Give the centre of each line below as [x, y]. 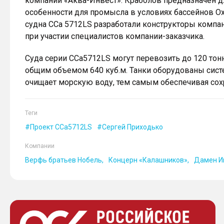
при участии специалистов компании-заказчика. [115, 36]
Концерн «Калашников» [148, 160]
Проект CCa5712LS [61, 127]
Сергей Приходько [132, 127]
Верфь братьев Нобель [63, 160]
